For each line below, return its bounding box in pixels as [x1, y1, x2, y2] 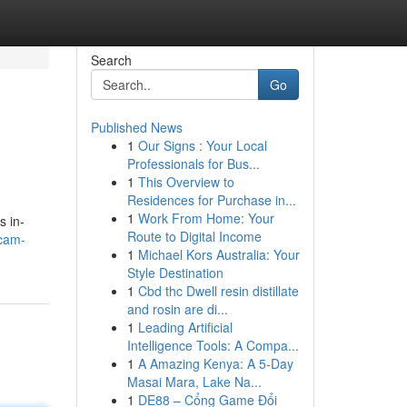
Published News [90, 118, 183, 136]
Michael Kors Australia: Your [137, 245, 300, 263]
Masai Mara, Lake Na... [126, 372, 262, 391]
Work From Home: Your [137, 209, 274, 227]
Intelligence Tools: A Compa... [126, 336, 299, 354]
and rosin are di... [126, 300, 228, 318]
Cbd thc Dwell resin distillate [137, 282, 299, 300]
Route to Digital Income [126, 227, 262, 245]
